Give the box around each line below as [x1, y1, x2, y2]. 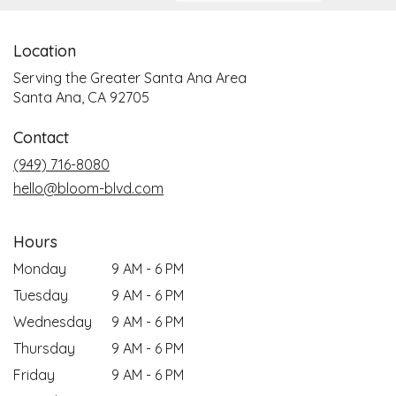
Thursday [13, 339, 75, 358]
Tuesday [13, 286, 68, 305]
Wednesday [13, 313, 92, 331]
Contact [13, 127, 69, 148]
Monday [13, 260, 66, 278]
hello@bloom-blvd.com [13, 179, 164, 198]
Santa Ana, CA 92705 [13, 88, 149, 107]
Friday [13, 366, 55, 385]
